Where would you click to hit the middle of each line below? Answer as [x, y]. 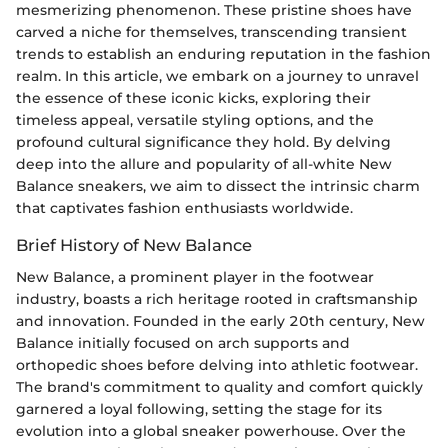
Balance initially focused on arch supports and [183, 343]
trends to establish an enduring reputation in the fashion [223, 54]
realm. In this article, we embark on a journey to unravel [217, 76]
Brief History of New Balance [134, 245]
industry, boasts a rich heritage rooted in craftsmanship [217, 299]
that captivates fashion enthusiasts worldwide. [184, 208]
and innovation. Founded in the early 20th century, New [220, 321]
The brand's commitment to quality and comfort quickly [219, 387]
